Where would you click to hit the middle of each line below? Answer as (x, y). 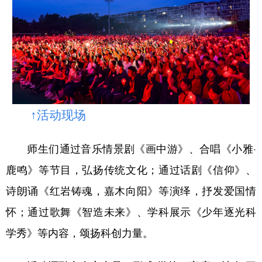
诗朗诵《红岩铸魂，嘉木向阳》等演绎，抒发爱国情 (131, 190)
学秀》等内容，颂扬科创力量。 (80, 232)
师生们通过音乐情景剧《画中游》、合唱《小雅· (131, 148)
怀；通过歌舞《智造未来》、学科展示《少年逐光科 (131, 211)
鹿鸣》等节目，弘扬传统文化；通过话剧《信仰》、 (131, 169)
